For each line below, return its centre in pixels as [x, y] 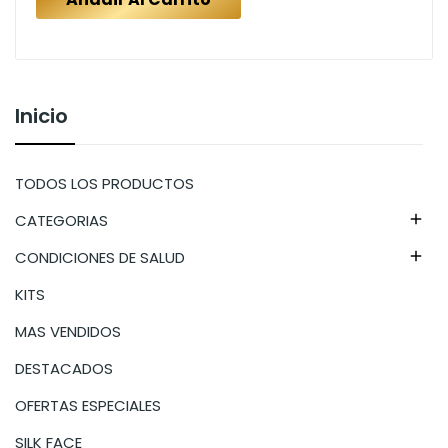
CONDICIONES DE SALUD [100, 257]
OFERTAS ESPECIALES [88, 405]
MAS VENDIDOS [68, 331]
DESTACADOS [64, 368]
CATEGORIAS [61, 220]
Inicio [41, 115]
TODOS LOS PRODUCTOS [104, 183]
